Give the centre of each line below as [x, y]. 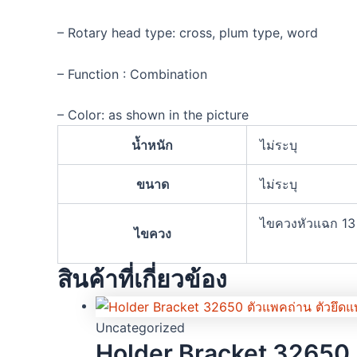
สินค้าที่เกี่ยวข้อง [142, 279]
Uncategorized [140, 328]
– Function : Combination [132, 74]
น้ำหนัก [152, 145]
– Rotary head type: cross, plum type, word [188, 33]
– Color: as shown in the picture [153, 115]
